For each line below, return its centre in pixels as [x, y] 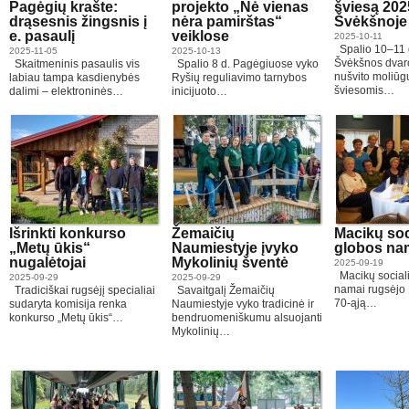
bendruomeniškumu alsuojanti [247, 318]
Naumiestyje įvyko [235, 248]
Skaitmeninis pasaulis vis [74, 64]
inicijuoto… [199, 91]
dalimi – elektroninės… [66, 91]
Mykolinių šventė [230, 262]
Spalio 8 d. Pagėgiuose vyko [245, 64]
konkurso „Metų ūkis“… [66, 318]
